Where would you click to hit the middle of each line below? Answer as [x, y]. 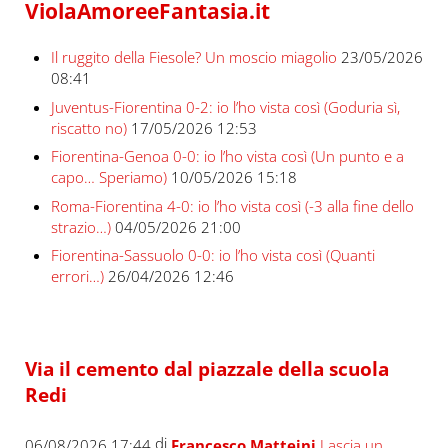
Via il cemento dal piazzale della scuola [206, 369]
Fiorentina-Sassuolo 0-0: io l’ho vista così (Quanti [212, 254]
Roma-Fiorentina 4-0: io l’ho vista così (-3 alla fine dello [232, 205]
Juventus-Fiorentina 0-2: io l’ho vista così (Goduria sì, [225, 106]
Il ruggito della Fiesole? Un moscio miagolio [193, 57]
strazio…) [80, 226]
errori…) [77, 275]
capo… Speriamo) [108, 177]
